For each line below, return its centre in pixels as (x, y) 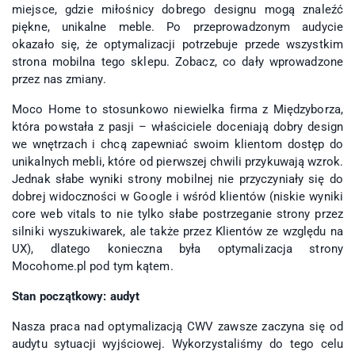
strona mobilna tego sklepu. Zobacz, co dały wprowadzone (177, 62)
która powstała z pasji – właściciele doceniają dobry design (177, 127)
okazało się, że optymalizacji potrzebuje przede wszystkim (177, 45)
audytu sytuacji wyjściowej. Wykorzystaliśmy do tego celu (177, 344)
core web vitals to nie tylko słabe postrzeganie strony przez (177, 214)
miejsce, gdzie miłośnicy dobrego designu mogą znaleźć (177, 10)
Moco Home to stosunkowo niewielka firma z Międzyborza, (177, 110)
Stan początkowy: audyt (76, 297)
